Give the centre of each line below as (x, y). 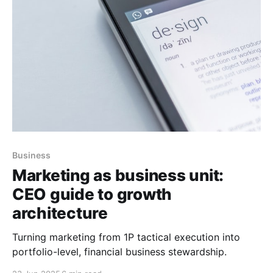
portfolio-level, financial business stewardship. (119, 251)
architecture (60, 213)
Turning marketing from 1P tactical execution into (126, 237)
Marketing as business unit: (118, 175)
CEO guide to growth (92, 194)
